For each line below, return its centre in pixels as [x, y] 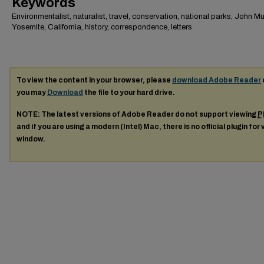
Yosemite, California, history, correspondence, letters [102, 27]
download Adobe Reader [217, 80]
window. [31, 139]
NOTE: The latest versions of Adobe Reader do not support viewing [137, 114]
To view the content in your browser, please [94, 80]
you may [32, 93]
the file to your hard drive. [129, 93]
